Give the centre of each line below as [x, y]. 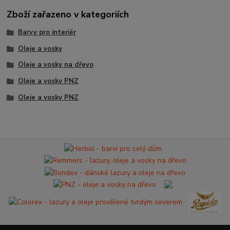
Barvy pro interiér [47, 32]
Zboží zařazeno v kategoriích [68, 14]
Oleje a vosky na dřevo [55, 65]
